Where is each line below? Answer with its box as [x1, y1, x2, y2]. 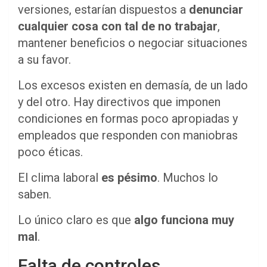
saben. [18, 187, 51, 201]
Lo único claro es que [18, 212, 134, 227]
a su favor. [18, 52, 71, 67]
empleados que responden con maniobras [18, 128, 238, 142]
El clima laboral [18, 170, 101, 185]
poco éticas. [18, 144, 83, 159]
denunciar [189, 2, 243, 17]
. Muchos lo [157, 170, 218, 185]
